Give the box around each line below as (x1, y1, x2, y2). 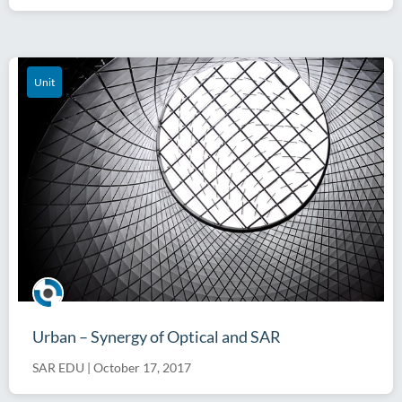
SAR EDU (32, 359, 84, 375)
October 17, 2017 (93, 359, 191, 375)
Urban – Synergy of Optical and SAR (32, 326, 281, 346)
